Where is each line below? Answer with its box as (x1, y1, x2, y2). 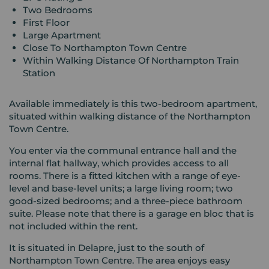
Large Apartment (22, 29, 101, 41)
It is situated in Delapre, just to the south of (9, 241, 204, 253)
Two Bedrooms (22, 4, 92, 16)
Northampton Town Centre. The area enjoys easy (9, 254, 230, 266)
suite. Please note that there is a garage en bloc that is (9, 207, 254, 219)
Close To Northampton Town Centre (22, 41, 187, 53)
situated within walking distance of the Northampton (9, 110, 250, 122)
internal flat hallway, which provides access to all (9, 157, 229, 169)
